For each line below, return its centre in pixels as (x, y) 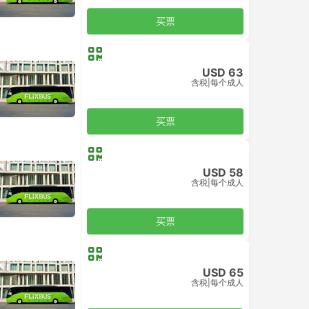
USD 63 (223, 72)
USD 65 (223, 272)
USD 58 (223, 172)
